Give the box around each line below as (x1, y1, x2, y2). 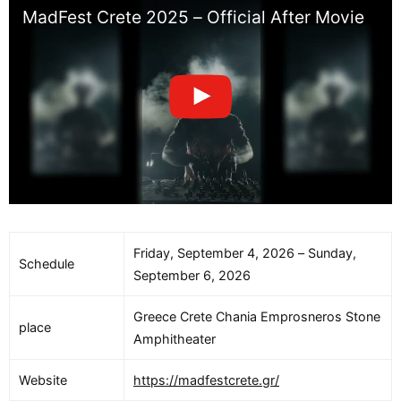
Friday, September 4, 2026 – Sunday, (133, 245, 356, 261)
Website (19, 372, 67, 388)
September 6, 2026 (133, 268, 251, 284)
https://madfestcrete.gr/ (133, 372, 279, 388)
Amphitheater (133, 331, 216, 347)
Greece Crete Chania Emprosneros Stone (133, 309, 380, 325)
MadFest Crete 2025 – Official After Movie (22, 6, 364, 29)
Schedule (19, 256, 74, 272)
